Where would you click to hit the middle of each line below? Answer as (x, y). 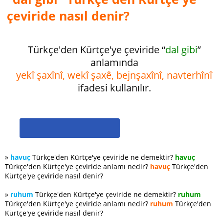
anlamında (114, 62)
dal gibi (181, 50)
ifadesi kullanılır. (114, 88)
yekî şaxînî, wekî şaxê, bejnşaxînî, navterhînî (114, 75)
